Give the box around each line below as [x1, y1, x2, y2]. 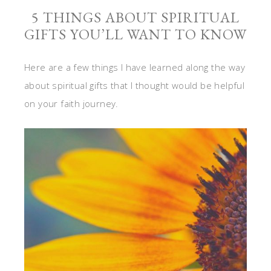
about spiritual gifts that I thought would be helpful [24, 79, 245, 91]
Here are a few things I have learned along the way [24, 61, 245, 73]
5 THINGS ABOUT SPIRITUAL [31, 8, 240, 27]
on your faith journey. [24, 97, 119, 109]
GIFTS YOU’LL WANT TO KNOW [24, 25, 247, 44]
